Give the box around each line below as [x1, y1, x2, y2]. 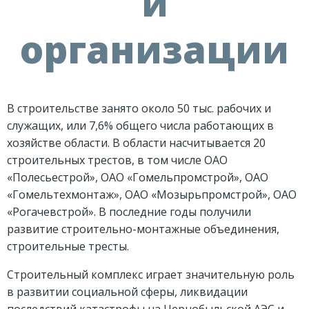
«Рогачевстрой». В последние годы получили [7, 204, 251, 220]
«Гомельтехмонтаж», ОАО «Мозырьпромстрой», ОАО [7, 187, 297, 203]
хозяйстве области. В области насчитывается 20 [7, 135, 266, 151]
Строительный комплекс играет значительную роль [7, 267, 295, 283]
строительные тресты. [7, 239, 129, 255]
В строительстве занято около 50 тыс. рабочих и [7, 101, 271, 117]
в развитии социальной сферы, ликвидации [7, 284, 248, 300]
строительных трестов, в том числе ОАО [7, 152, 228, 168]
